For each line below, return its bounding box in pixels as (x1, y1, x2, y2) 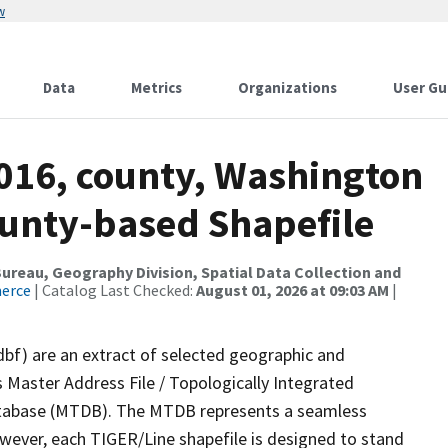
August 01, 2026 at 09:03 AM (196, 280, 389, 300)
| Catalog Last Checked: (31, 280, 196, 300)
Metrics (131, 78, 182, 97)
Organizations (238, 78, 337, 97)
